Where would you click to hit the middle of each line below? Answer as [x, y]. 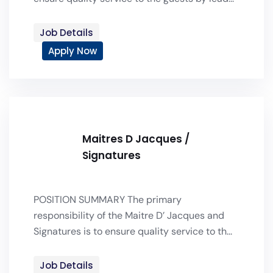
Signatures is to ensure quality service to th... [133, 231]
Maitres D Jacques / [136, 139]
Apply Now [73, 51]
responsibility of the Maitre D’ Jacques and [129, 215]
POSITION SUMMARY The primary [108, 200]
